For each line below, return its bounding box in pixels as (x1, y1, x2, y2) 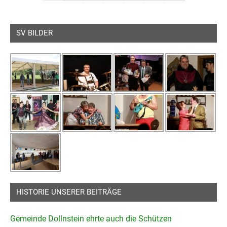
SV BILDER (16, 28, 53, 38)
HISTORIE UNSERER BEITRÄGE (16, 187, 122, 197)
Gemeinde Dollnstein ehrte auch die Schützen (10, 213, 172, 223)
